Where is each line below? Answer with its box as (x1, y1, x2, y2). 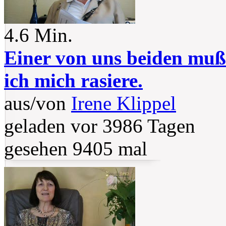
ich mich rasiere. (4, 70, 143, 92)
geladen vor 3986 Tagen (4, 115, 195, 137)
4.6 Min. (4, 24, 73, 46)
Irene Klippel (71, 92, 176, 115)
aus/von (4, 92, 71, 115)
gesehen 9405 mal (4, 138, 147, 160)
